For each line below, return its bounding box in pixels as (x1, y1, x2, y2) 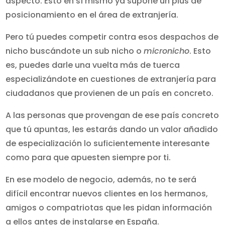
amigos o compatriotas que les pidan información (6, 202, 212, 213)
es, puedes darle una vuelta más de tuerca (6, 59, 180, 71)
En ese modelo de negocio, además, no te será (6, 174, 197, 185)
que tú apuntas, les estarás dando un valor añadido (6, 124, 218, 135)
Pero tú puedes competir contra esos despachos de (6, 31, 219, 43)
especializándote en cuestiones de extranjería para (6, 73, 216, 85)
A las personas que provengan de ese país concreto (6, 109, 219, 121)
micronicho (144, 45, 190, 57)
